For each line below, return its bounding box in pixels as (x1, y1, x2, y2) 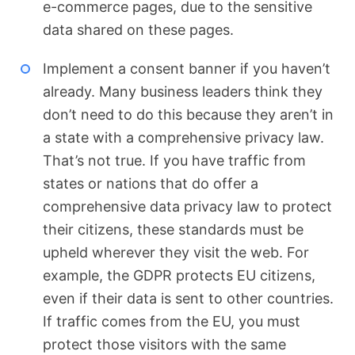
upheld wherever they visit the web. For (42, 243, 309, 261)
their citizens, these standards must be (42, 220, 303, 238)
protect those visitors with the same (42, 335, 286, 353)
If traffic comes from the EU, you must (42, 312, 300, 330)
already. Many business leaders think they (42, 82, 323, 100)
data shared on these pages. (42, 21, 234, 38)
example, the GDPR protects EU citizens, (42, 266, 315, 284)
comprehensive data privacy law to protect (42, 197, 332, 215)
